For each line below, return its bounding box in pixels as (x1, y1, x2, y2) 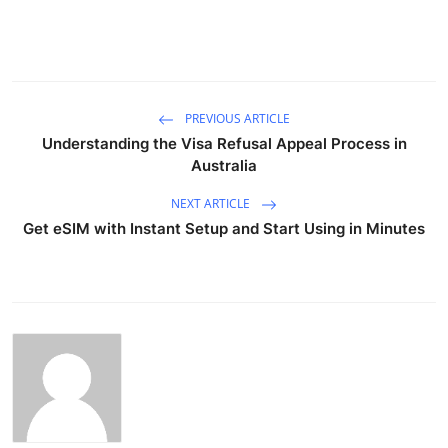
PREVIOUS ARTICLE (182, 109, 290, 127)
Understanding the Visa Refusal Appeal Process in (41, 133, 407, 153)
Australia (191, 155, 257, 175)
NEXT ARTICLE (171, 194, 253, 212)
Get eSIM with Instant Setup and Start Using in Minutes (23, 218, 425, 238)
